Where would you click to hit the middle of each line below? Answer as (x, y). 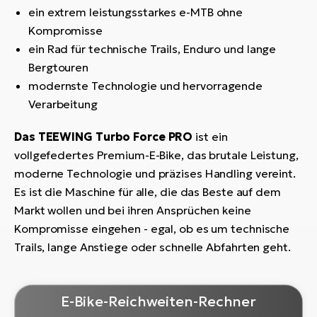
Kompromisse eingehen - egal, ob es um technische (152, 229)
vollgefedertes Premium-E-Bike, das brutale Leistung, (156, 155)
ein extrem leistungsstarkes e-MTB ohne (136, 12)
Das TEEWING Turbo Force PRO (104, 137)
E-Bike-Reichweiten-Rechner (158, 301)
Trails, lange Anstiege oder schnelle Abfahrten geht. (152, 247)
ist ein (210, 137)
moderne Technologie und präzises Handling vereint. (155, 174)
